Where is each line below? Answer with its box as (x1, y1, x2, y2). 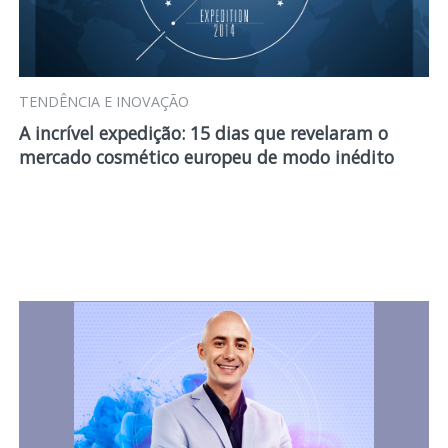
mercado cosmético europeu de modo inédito (18, 145, 394, 169)
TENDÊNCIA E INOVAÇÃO (18, 92, 189, 111)
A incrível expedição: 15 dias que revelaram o (18, 121, 388, 145)
